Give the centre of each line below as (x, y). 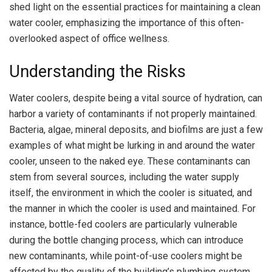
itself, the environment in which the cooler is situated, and (131, 193)
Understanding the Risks (97, 71)
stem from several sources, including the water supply (124, 177)
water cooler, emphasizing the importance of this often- (127, 23)
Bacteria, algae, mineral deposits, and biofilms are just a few (136, 130)
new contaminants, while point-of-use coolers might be (126, 256)
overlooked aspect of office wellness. (89, 39)
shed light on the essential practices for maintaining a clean (135, 7)
